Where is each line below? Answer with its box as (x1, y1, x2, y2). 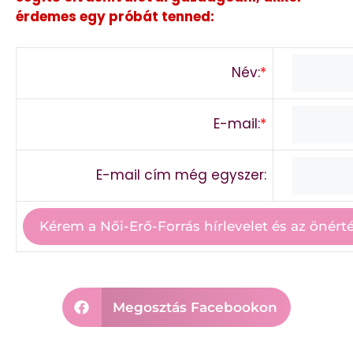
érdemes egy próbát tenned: (16, 7, 214, 27)
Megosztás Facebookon (113, 299, 278, 316)
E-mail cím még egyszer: (96, 165, 266, 184)
